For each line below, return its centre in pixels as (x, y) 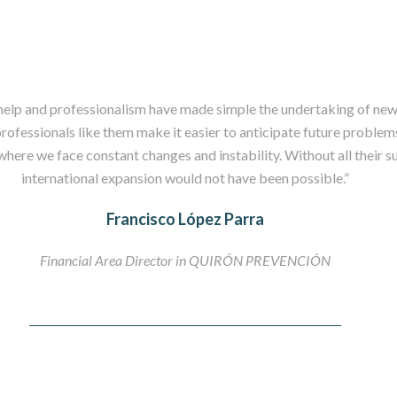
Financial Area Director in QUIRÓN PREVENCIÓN (185, 260)
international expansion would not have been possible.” (185, 178)
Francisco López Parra (185, 219)
